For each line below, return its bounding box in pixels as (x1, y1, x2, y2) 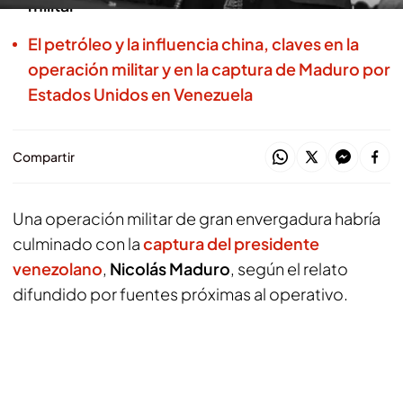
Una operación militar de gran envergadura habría (13, 208, 381, 228)
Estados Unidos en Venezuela (28, 84, 253, 104)
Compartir (13, 148, 75, 165)
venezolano (13, 258, 103, 279)
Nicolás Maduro (110, 258, 230, 279)
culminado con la (13, 233, 140, 254)
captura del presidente (140, 233, 319, 254)
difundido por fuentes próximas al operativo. (13, 283, 348, 304)
